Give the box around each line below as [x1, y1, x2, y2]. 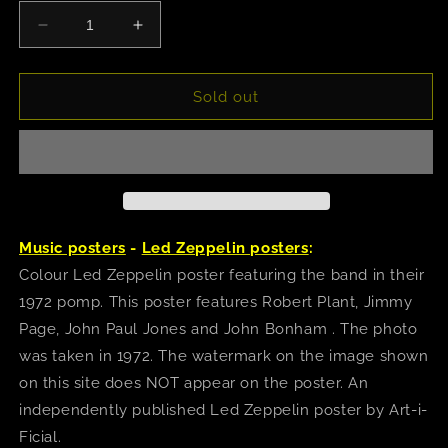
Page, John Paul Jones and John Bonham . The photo [19, 320, 418, 339]
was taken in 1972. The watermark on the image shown [19, 347, 429, 366]
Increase [136, 23, 205, 44]
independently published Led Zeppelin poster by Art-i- [19, 401, 428, 420]
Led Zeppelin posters [141, 239, 309, 258]
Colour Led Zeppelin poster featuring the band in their [19, 266, 425, 285]
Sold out [193, 87, 259, 106]
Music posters [19, 239, 126, 258]
